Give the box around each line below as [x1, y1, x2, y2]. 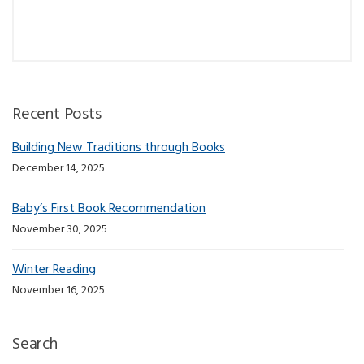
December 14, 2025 [12, 159, 105, 179]
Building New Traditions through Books [12, 137, 225, 159]
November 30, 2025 [12, 220, 107, 240]
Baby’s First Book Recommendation [12, 198, 206, 220]
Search [12, 331, 58, 358]
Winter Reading [12, 259, 96, 281]
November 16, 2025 [12, 281, 105, 301]
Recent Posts [12, 102, 102, 128]
